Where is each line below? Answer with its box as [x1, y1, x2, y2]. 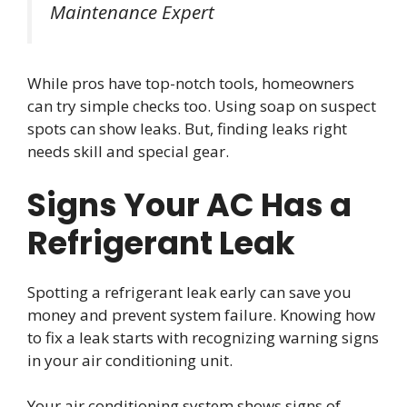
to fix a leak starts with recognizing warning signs [27, 326, 379, 348]
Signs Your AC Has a [27, 182, 352, 227]
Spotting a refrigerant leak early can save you [27, 281, 352, 303]
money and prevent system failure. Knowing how [27, 303, 375, 325]
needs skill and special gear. [27, 141, 229, 163]
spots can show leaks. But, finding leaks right [27, 118, 347, 140]
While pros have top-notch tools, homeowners [27, 73, 354, 94]
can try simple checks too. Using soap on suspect [27, 95, 376, 117]
